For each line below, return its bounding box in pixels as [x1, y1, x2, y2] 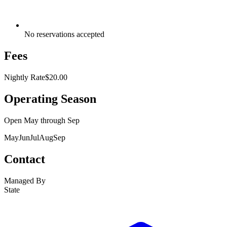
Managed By [4, 176, 46, 185]
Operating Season [4, 92, 96, 106]
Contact [4, 152, 45, 166]
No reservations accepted [24, 30, 104, 39]
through [39, 116, 67, 125]
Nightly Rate [4, 73, 45, 82]
